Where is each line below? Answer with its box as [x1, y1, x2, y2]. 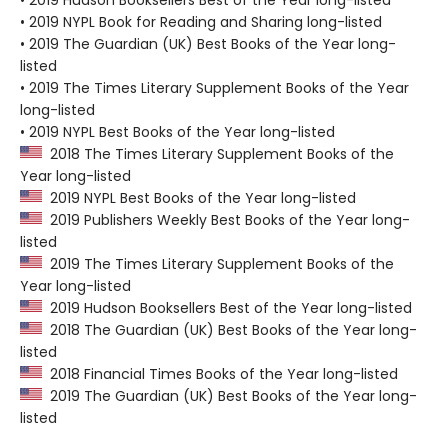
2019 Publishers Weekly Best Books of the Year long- [42, 210, 410, 231]
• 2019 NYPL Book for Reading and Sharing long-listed [20, 12, 382, 33]
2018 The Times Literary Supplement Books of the [42, 144, 394, 165]
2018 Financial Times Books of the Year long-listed [42, 364, 398, 385]
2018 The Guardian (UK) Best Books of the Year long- [42, 320, 417, 341]
